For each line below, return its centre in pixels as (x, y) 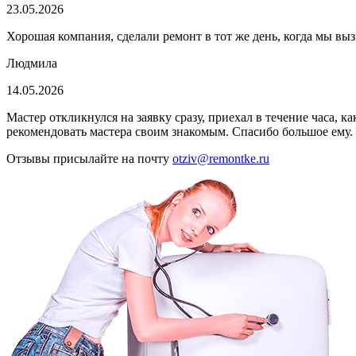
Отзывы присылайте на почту (89, 159)
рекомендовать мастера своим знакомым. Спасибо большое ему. (180, 132)
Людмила (32, 64)
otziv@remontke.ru (221, 159)
